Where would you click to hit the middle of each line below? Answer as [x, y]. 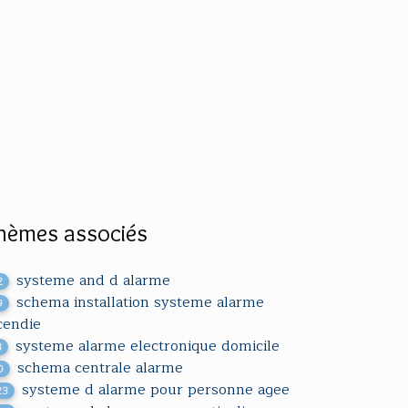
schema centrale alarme [101, 368]
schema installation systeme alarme [141, 302]
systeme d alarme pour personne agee [156, 390]
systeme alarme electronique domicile [148, 346]
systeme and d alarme [94, 280]
